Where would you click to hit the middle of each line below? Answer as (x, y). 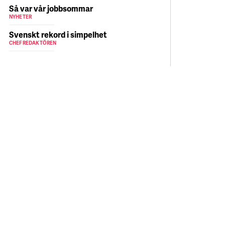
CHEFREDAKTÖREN (33, 43)
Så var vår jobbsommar (51, 8)
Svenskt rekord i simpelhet (58, 34)
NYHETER (20, 17)
